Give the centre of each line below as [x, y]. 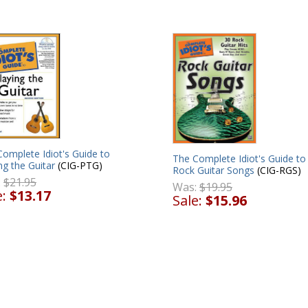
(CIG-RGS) [278, 170]
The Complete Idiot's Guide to [239, 158]
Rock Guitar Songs [213, 170]
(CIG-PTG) [79, 165]
